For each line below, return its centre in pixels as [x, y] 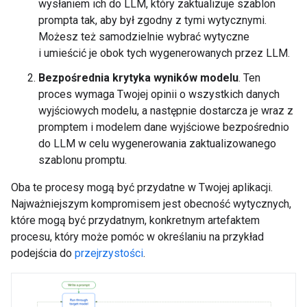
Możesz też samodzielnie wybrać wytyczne [144, 37]
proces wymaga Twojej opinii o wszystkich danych [159, 94]
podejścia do [43, 253]
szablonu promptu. [83, 160]
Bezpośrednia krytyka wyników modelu [138, 78]
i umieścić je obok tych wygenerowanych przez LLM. [164, 53]
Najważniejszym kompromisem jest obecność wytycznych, [151, 204]
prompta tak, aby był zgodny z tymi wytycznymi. [152, 20]
